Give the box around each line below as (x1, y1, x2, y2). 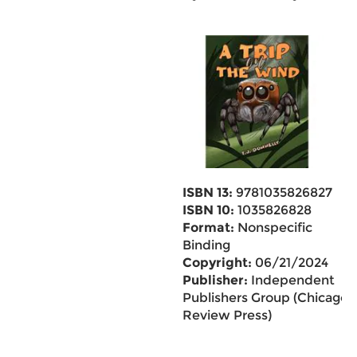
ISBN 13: (182, 185, 233, 200)
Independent (247, 273, 335, 288)
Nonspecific (233, 220, 312, 235)
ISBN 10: (182, 202, 234, 218)
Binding (182, 237, 230, 253)
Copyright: (182, 255, 252, 270)
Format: (182, 220, 234, 235)
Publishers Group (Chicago (182, 290, 348, 305)
